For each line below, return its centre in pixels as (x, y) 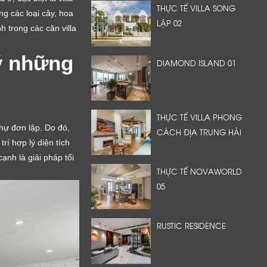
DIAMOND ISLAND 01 (196, 62)
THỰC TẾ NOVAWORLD (199, 171)
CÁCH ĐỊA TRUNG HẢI (199, 131)
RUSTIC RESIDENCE (191, 226)
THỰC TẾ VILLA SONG (196, 8)
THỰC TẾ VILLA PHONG (199, 117)
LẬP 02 (169, 23)
